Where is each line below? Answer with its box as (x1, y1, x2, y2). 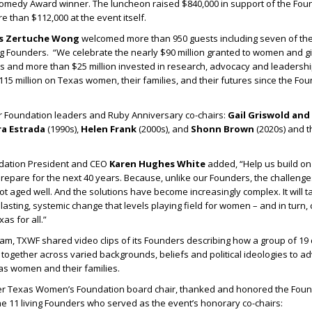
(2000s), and (136, 123, 191, 136)
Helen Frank (81, 123, 136, 136)
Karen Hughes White (109, 157, 205, 171)
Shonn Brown (191, 123, 254, 136)
